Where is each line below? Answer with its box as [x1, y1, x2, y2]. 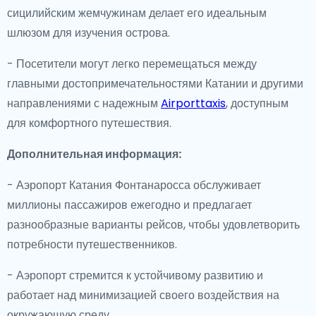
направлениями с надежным [7, 95, 161, 111]
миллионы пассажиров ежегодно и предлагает [7, 197, 252, 213]
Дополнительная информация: [7, 146, 181, 162]
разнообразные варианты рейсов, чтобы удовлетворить [7, 217, 300, 233]
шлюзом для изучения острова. [7, 25, 170, 41]
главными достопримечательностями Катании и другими [7, 75, 303, 92]
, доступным [226, 95, 288, 111]
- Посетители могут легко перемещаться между [7, 56, 257, 72]
